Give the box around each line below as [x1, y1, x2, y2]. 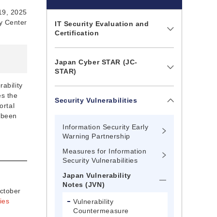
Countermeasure [73, 207, 129, 215]
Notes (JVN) [62, 181, 105, 189]
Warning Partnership [62, 132, 130, 140]
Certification [55, 29, 99, 37]
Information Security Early [62, 123, 149, 131]
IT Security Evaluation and [55, 20, 149, 28]
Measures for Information [62, 147, 147, 155]
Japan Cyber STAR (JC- [55, 58, 138, 66]
